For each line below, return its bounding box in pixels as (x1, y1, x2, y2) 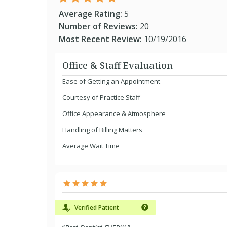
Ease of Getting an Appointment (62, 77, 160, 86)
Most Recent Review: (59, 33, 144, 45)
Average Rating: (59, 8, 124, 19)
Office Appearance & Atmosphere (62, 109, 166, 118)
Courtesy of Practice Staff (62, 93, 140, 102)
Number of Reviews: (59, 21, 140, 32)
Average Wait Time (62, 141, 120, 150)
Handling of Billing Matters (62, 125, 142, 134)
